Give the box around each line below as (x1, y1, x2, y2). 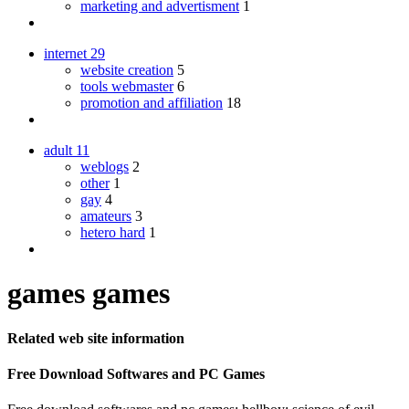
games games (7, 277, 170, 310)
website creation (80, 61, 173, 78)
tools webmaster (80, 78, 173, 94)
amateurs (80, 207, 131, 224)
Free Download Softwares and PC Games (7, 366, 265, 383)
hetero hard (80, 224, 145, 240)
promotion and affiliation (80, 94, 223, 110)
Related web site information (7, 330, 184, 346)
